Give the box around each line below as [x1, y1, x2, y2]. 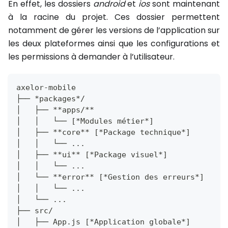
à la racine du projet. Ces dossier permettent [8, 11, 220, 23]
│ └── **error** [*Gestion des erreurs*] [16, 173, 204, 182]
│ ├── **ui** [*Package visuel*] [16, 150, 167, 160]
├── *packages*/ [16, 94, 85, 104]
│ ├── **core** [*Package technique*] [16, 128, 190, 137]
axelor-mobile [16, 83, 76, 93]
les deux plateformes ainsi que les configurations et [8, 38, 220, 50]
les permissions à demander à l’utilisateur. [8, 51, 175, 63]
